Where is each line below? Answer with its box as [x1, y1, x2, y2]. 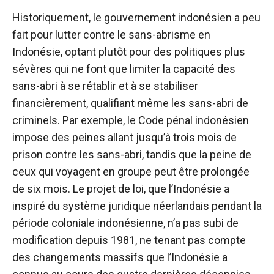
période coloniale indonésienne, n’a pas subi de [12, 217, 239, 230]
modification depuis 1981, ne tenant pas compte [12, 234, 246, 247]
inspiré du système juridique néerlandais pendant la [12, 199, 262, 213]
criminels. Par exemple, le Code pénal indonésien [12, 114, 249, 127]
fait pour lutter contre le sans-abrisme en [12, 28, 210, 42]
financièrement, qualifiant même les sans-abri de [12, 97, 248, 110]
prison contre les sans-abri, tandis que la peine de [12, 148, 251, 161]
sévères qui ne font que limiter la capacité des [12, 62, 235, 76]
